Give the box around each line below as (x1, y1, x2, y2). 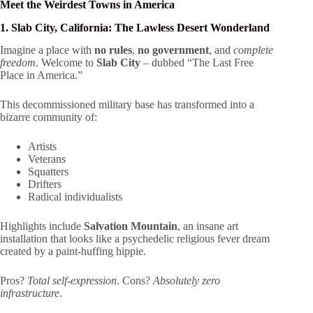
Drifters (28, 178, 61, 191)
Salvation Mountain (84, 220, 177, 233)
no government (138, 44, 209, 57)
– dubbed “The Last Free (140, 57, 254, 69)
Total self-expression (27, 275, 117, 287)
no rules (94, 44, 132, 57)
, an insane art (177, 220, 238, 233)
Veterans (28, 153, 66, 166)
